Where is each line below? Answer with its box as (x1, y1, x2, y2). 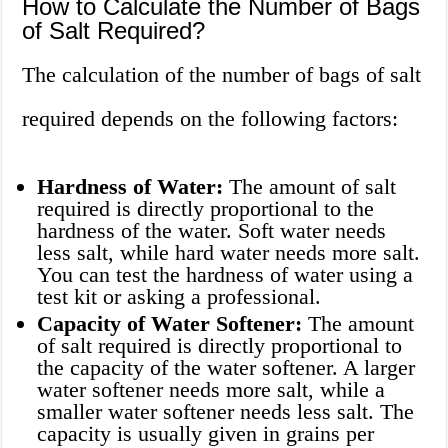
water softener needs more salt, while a (37, 377, 386, 403)
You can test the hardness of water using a (37, 262, 414, 288)
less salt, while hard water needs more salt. (37, 240, 421, 266)
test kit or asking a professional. (37, 284, 322, 310)
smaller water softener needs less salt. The (37, 399, 415, 425)
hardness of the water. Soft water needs (37, 218, 387, 244)
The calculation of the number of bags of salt (22, 62, 422, 88)
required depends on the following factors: (22, 106, 399, 132)
